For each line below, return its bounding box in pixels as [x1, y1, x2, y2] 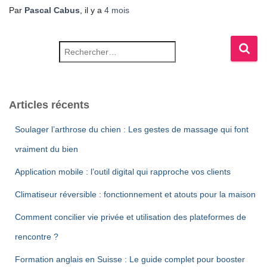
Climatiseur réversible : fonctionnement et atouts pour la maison [15, 190, 256, 199]
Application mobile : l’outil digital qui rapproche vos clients [15, 167, 231, 176]
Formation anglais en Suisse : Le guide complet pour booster [15, 254, 245, 264]
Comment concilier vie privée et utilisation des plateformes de [15, 212, 246, 222]
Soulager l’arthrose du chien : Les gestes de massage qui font [15, 125, 249, 134]
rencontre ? [15, 232, 58, 241]
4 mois [104, 5, 129, 15]
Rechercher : [8, 47, 57, 57]
